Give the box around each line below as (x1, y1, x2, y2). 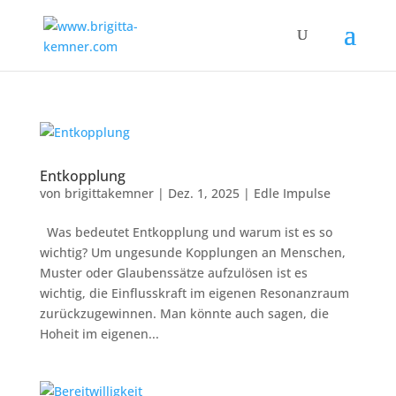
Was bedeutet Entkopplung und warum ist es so (39, 224, 332, 240)
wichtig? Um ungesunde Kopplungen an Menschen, (39, 244, 346, 261)
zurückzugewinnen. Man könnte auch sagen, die (39, 305, 329, 322)
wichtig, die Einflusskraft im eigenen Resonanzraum (39, 285, 349, 301)
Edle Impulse (253, 185, 331, 202)
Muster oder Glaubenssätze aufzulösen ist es (39, 264, 308, 281)
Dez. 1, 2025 (167, 185, 240, 202)
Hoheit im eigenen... (39, 325, 159, 342)
